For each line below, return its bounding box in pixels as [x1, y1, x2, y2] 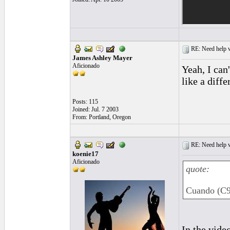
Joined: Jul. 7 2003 [72, 106, 119, 113]
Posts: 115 [72, 98, 98, 105]
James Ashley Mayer [72, 54, 132, 62]
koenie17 [72, 150, 99, 158]
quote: [186, 164, 209, 174]
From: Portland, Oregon [72, 113, 131, 121]
